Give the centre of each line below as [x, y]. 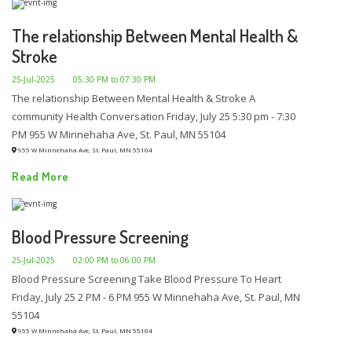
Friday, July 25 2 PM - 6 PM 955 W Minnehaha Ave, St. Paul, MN [156, 297]
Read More [40, 177]
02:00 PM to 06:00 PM [114, 260]
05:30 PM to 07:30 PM [114, 80]
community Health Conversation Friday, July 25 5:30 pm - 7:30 [154, 117]
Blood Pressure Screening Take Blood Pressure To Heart [147, 279]
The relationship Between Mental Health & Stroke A [134, 99]
